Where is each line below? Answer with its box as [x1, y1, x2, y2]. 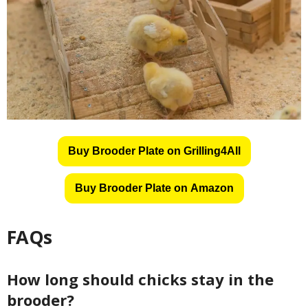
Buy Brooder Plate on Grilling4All [67, 145, 241, 157]
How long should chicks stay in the [7, 269, 274, 290]
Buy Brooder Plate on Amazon [74, 182, 234, 195]
